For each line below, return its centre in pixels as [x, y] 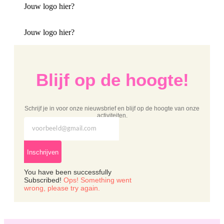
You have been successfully [68, 172]
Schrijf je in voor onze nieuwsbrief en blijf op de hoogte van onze [112, 109]
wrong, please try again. [62, 188]
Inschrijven [43, 152]
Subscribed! [43, 180]
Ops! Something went [97, 180]
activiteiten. [112, 116]
